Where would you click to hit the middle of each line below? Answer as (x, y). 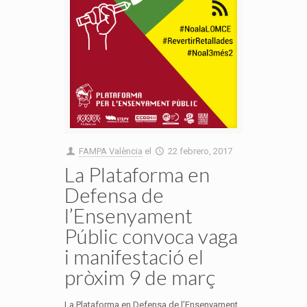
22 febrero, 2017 (200, 151)
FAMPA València (111, 151)
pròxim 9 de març (140, 277)
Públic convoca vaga (151, 235)
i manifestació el (134, 256)
